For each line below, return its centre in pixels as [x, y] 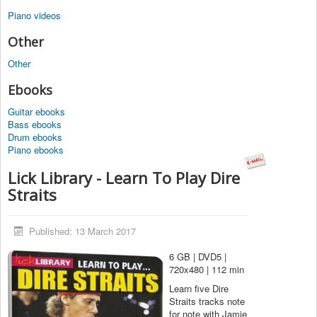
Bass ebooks [35, 125]
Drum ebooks [35, 137]
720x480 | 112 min [207, 270]
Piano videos [34, 16]
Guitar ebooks [36, 112]
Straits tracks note [207, 301]
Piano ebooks [36, 150]
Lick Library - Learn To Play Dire [124, 178]
